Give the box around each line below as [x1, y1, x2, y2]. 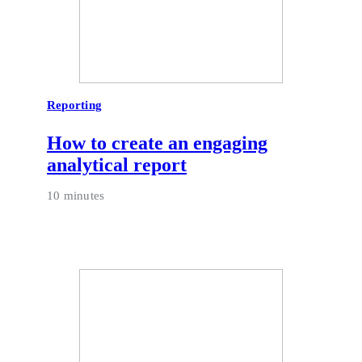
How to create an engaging [47, 132, 267, 154]
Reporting [47, 98, 103, 112]
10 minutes [47, 188, 105, 202]
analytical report [47, 154, 187, 175]
